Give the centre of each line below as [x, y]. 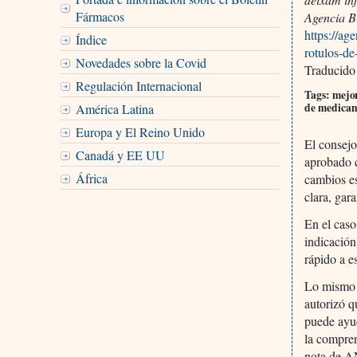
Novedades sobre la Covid [141, 62]
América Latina [114, 108]
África [91, 178]
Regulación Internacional [138, 85]
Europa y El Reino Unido [140, 131]
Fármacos [100, 16]
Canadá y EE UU [120, 155]
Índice [91, 39]
